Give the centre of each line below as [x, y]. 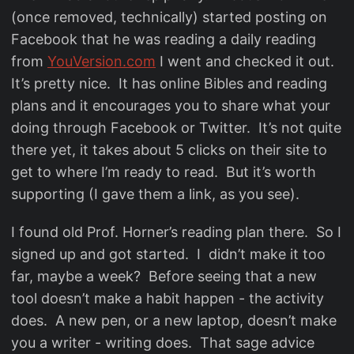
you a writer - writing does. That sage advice [163, 343]
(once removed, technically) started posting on [169, 17]
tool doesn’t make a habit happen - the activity [168, 298]
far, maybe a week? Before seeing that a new [164, 276]
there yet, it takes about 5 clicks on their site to [169, 150]
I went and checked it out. [247, 61]
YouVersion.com [102, 61]
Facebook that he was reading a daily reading [164, 39]
